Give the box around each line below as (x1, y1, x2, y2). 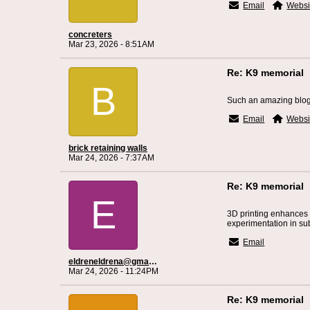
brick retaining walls (69, 143, 147, 153)
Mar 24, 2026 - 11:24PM (69, 266, 158, 276)
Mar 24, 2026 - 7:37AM (69, 153, 154, 163)
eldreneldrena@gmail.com (149, 257, 157, 266)
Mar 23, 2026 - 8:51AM (69, 39, 154, 49)
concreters (69, 30, 112, 39)
